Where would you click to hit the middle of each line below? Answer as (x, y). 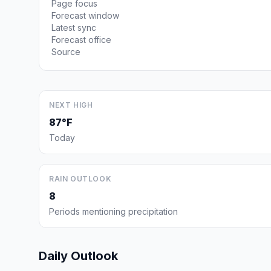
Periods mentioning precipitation (113, 211)
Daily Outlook (78, 256)
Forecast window (85, 15)
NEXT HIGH (71, 105)
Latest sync (74, 28)
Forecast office (81, 40)
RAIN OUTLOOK (80, 179)
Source (66, 52)
